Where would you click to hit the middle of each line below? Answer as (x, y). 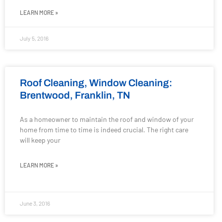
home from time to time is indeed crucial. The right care (104, 130)
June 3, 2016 (35, 203)
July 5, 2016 (34, 38)
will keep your (40, 140)
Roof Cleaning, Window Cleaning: (96, 83)
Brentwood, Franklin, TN (75, 95)
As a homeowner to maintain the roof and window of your (107, 119)
